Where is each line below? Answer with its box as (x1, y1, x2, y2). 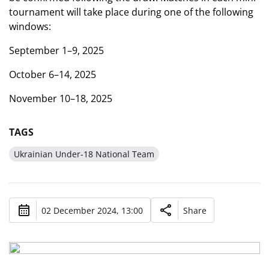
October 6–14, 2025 (9, 68, 96, 81)
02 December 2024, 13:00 (41, 204, 143, 216)
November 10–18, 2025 (9, 92, 112, 105)
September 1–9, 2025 (9, 44, 104, 57)
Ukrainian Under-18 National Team (14, 148, 154, 160)
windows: (9, 20, 51, 33)
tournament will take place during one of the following (9, 5, 253, 19)
